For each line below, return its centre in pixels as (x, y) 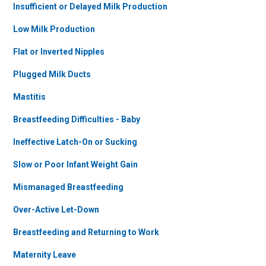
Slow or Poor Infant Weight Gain (75, 164)
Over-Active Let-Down (56, 210)
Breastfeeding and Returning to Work (86, 232)
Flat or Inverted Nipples (59, 52)
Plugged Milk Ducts (52, 74)
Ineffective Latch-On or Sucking (75, 142)
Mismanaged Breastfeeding (68, 187)
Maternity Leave (45, 255)
